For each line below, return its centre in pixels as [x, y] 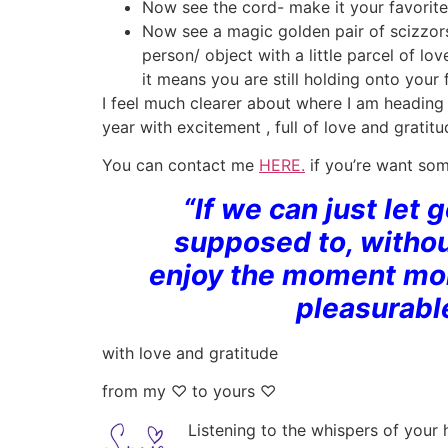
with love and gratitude [190, 352]
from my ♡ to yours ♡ [189, 391]
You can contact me [180, 164]
